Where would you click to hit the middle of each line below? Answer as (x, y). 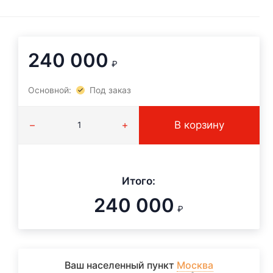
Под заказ (110, 90)
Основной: (50, 90)
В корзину (199, 125)
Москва (195, 265)
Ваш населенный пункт (119, 265)
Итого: (139, 181)
